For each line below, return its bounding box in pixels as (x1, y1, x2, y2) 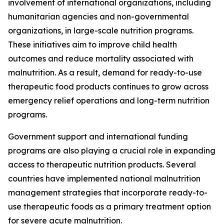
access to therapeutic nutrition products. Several (8, 159, 196, 170)
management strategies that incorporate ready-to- (8, 187, 207, 198)
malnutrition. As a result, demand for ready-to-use (8, 67, 202, 78)
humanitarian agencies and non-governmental (8, 11, 189, 22)
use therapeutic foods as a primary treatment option (8, 201, 211, 212)
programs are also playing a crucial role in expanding (8, 145, 215, 156)
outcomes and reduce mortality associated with (8, 53, 193, 64)
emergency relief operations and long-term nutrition (8, 95, 209, 106)
